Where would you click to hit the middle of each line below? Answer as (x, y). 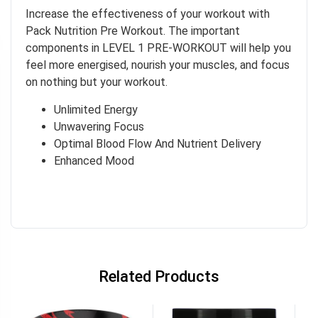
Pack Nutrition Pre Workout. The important (133, 31)
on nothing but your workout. (97, 82)
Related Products (159, 277)
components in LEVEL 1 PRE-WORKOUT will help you (158, 48)
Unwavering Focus (100, 126)
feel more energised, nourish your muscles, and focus (158, 65)
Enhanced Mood (94, 160)
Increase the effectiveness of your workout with (148, 14)
